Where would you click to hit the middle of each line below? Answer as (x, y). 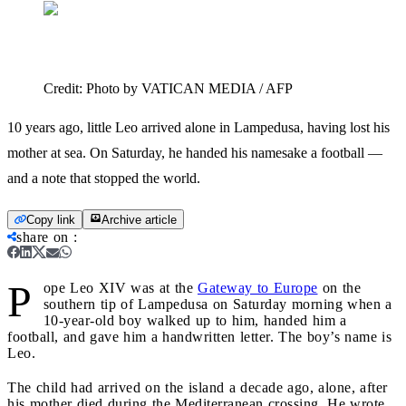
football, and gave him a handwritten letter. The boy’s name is (199, 336)
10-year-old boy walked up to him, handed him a (195, 320)
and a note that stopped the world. (104, 178)
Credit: (65, 88)
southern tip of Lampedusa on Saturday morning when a (217, 304)
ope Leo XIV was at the (120, 287)
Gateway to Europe (258, 287)
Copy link (51, 219)
